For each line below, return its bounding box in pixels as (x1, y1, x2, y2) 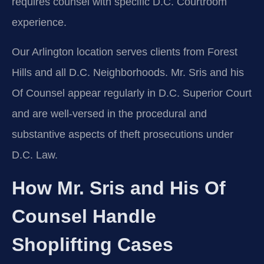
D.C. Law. (12, 148, 58, 161)
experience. (12, 16, 67, 29)
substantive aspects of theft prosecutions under (12, 128, 233, 140)
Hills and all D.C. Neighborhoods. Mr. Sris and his (12, 66, 244, 78)
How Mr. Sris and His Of (12, 177, 226, 199)
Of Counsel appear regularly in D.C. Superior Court (12, 87, 252, 99)
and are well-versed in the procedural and (12, 107, 207, 120)
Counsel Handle (12, 206, 156, 227)
